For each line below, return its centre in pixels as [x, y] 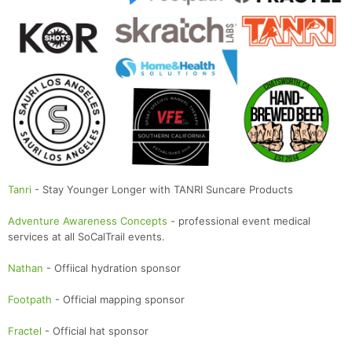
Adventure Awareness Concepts [88, 220]
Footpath [30, 299]
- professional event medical [239, 220]
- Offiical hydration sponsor [112, 268]
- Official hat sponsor [95, 330]
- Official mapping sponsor [118, 299]
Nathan [26, 268]
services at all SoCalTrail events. [86, 236]
